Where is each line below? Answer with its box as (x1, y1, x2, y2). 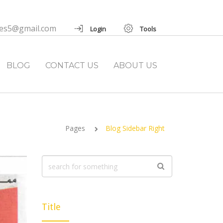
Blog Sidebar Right (106, 123, 165, 133)
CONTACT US (45, 61, 99, 70)
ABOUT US (113, 61, 157, 70)
